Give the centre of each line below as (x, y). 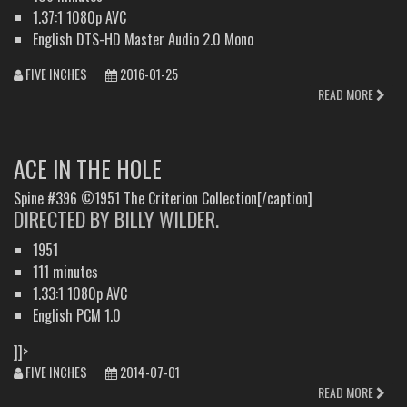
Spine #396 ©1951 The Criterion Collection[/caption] (163, 199)
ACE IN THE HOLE (88, 169)
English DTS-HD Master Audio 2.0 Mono (143, 40)
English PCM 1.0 (76, 316)
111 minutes (65, 272)
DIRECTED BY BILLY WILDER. (116, 219)
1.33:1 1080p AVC (79, 294)
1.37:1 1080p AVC (79, 18)
